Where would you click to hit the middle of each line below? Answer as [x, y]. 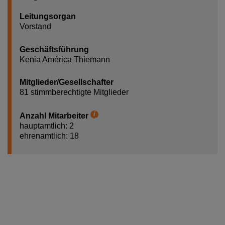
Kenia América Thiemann [65, 59]
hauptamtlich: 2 [47, 126]
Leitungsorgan [48, 16]
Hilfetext [106, 121]
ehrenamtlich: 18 [49, 136]
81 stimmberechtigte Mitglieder [74, 92]
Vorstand [35, 26]
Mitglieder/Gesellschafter [67, 82]
